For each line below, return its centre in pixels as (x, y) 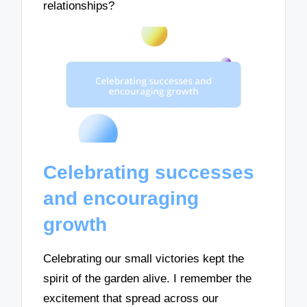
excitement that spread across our (131, 298)
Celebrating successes (149, 173)
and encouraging (121, 199)
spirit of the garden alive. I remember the (148, 278)
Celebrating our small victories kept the (144, 258)
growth (75, 225)
